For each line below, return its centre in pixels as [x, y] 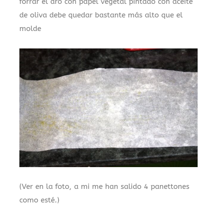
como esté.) [39, 200]
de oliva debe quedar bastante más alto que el [101, 15]
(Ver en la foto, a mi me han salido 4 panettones [104, 187]
